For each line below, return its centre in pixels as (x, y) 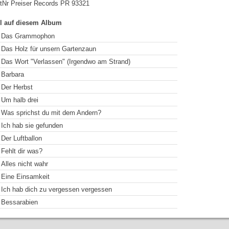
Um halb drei (20, 100)
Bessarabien (19, 202)
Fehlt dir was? (22, 151)
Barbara (13, 74)
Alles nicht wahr (25, 164)
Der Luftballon (21, 138)
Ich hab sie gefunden (32, 125)
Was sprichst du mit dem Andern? (51, 113)
